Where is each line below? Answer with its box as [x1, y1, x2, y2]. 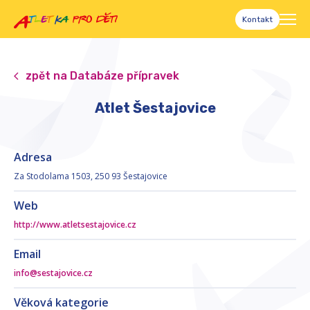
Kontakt [242, 14, 273, 24]
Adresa [14, 149, 52, 165]
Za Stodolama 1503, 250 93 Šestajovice [14, 170, 167, 182]
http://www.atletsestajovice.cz [14, 219, 136, 230]
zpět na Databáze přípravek [26, 69, 179, 82]
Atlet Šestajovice [94, 100, 216, 116]
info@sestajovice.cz [14, 267, 93, 279]
